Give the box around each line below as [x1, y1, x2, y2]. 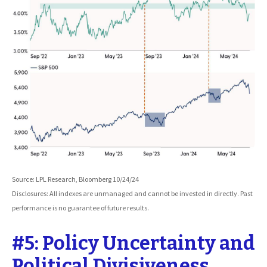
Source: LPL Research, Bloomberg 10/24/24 [12, 174, 139, 184]
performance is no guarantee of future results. [12, 203, 149, 212]
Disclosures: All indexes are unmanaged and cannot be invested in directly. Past [12, 188, 253, 198]
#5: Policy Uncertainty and [12, 231, 255, 254]
